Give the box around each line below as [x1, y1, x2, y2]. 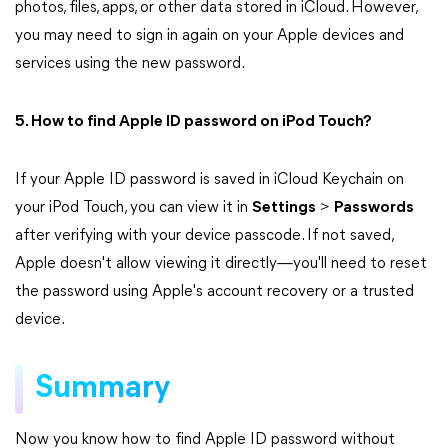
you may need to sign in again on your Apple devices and [15, 28, 404, 44]
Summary [35, 373, 170, 405]
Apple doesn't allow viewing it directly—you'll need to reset [15, 256, 427, 272]
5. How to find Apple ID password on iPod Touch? [15, 114, 372, 130]
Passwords [334, 200, 414, 216]
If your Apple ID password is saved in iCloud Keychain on [15, 172, 404, 188]
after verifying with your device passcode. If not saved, [15, 228, 393, 244]
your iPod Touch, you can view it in [15, 200, 252, 216]
